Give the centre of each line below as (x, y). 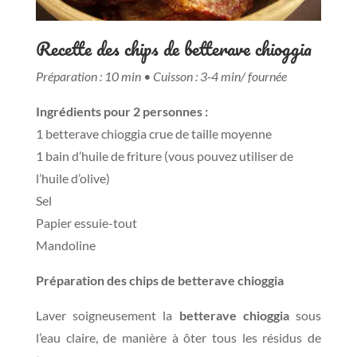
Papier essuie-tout (86, 222)
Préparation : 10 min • (94, 76)
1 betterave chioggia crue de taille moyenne (153, 133)
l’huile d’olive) (73, 178)
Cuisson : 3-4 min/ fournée (220, 76)
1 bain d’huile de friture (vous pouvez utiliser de (164, 155)
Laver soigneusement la (107, 315)
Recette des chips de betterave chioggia (173, 48)
